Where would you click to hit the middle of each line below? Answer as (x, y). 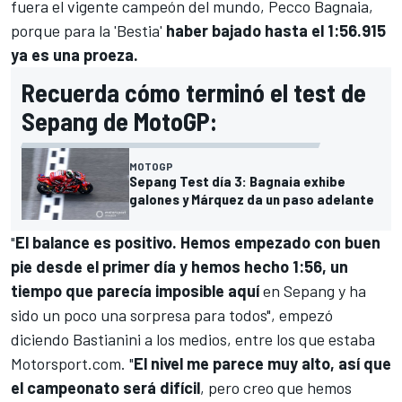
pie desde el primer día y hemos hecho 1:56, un (179, 267)
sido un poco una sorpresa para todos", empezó (172, 315)
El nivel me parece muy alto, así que (262, 364)
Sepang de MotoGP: (119, 122)
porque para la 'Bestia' (88, 31)
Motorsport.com (66, 364)
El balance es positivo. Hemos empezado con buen (198, 243)
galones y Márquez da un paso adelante (252, 199)
